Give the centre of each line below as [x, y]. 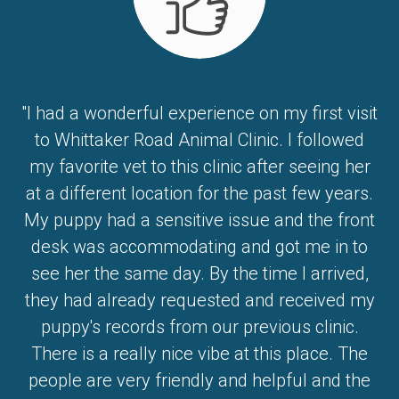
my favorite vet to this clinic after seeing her [199, 167]
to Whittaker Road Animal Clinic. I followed [199, 140]
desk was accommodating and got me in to [199, 247]
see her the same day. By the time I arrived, [199, 273]
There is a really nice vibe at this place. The [199, 354]
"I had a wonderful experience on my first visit [199, 113]
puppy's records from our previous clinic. [199, 327]
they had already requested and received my [199, 300]
